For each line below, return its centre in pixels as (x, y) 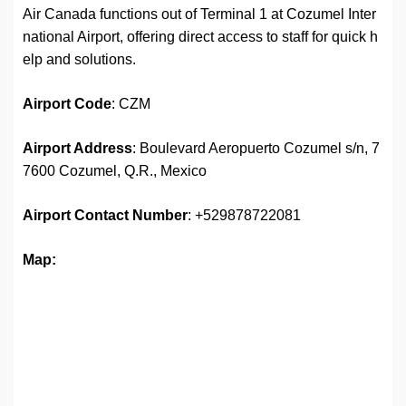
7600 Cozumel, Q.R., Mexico (115, 171)
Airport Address (77, 149)
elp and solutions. (79, 60)
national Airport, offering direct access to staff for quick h (200, 37)
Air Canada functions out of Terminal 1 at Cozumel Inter (199, 14)
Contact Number (131, 216)
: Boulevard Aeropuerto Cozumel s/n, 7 (256, 149)
